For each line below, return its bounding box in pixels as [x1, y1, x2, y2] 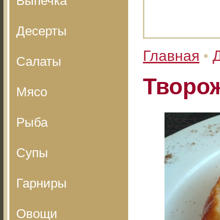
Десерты [16, 24, 67, 38]
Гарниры [16, 176, 67, 191]
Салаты [16, 54, 61, 69]
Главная [143, 48, 199, 64]
